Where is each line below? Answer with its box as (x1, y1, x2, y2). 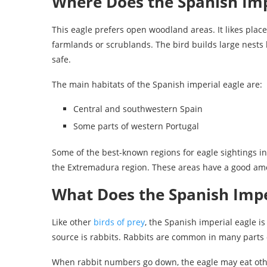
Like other (52, 216, 94, 228)
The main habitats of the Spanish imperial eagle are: (52, 78, 262, 90)
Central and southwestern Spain (73, 103, 203, 114)
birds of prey (94, 216, 145, 228)
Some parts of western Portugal (73, 120, 199, 132)
